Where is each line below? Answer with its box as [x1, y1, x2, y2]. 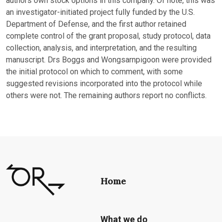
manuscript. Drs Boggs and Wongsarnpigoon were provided [6, 55, 212, 64]
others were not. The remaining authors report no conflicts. [6, 91, 207, 100]
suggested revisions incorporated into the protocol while [6, 79, 202, 88]
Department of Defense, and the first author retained [6, 19, 186, 29]
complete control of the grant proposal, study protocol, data [6, 31, 211, 41]
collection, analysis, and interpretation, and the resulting [6, 43, 197, 53]
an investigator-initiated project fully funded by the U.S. [6, 7, 195, 17]
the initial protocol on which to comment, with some [6, 67, 183, 76]
